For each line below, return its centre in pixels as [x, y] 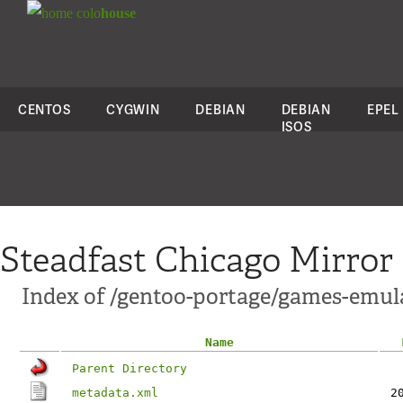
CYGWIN [133, 109]
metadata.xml [115, 393]
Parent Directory [130, 368]
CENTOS [45, 109]
